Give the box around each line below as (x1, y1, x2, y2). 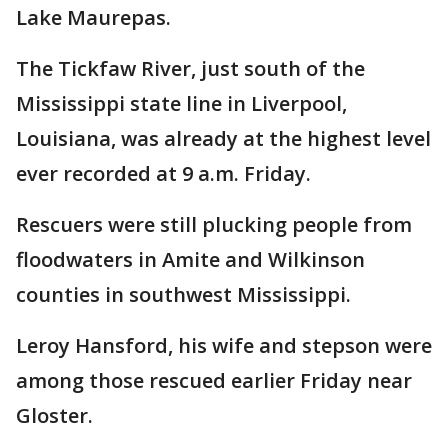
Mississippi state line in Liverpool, (16, 90, 347, 118)
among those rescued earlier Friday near (16, 367, 412, 395)
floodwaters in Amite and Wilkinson (16, 246, 365, 274)
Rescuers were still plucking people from (16, 211, 412, 239)
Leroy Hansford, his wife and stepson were (16, 332, 432, 360)
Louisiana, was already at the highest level (16, 125, 431, 153)
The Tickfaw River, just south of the (16, 55, 365, 83)
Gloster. (16, 402, 93, 430)
